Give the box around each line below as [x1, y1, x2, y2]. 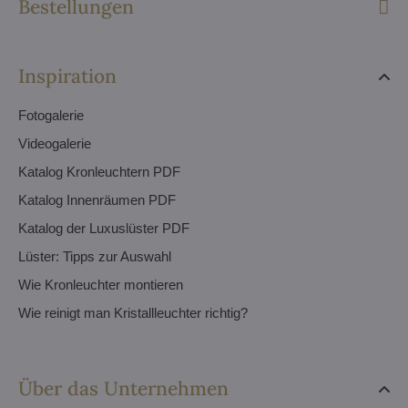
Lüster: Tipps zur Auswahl [18, 249, 171, 264]
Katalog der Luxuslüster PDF [18, 220, 189, 236]
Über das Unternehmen [18, 376, 229, 401]
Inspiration [18, 64, 117, 88]
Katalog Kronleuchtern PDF [18, 164, 180, 179]
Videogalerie [18, 136, 91, 151]
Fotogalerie [18, 107, 84, 123]
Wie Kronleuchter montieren [18, 277, 183, 292]
